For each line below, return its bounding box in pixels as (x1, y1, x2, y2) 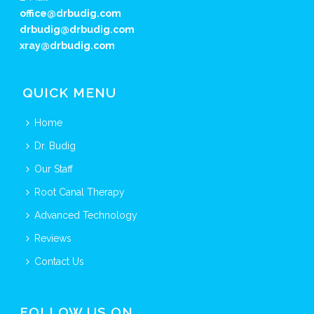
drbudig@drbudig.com (20, 24, 135, 35)
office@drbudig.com (20, 8, 122, 19)
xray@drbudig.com (20, 40, 116, 51)
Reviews (34, 233, 72, 244)
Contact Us (34, 256, 85, 267)
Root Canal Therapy (34, 186, 125, 198)
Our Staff (34, 163, 74, 175)
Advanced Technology (34, 210, 138, 221)
